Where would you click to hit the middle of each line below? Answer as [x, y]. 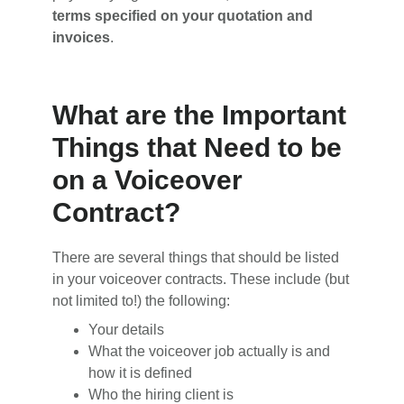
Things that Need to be [197, 147]
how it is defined [141, 372]
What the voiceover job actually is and [210, 351]
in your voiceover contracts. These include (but [201, 279]
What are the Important [200, 115]
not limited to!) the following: [142, 300]
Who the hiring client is [161, 394]
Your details [127, 329]
